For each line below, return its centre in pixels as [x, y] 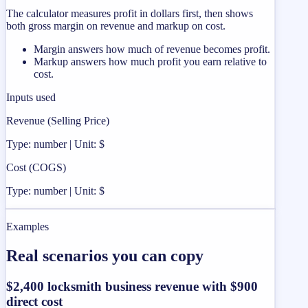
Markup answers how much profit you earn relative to [150, 61]
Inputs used [31, 97]
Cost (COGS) [36, 167]
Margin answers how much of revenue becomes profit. [152, 49]
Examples [27, 226]
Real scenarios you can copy [105, 255]
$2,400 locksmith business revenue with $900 [132, 286]
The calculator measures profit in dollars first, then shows [130, 13]
